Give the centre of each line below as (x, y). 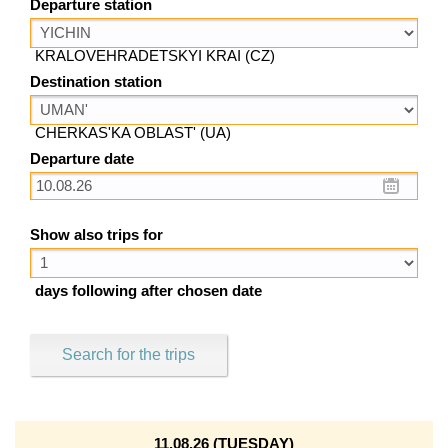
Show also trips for (96, 235)
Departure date (82, 158)
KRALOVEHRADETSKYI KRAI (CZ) (155, 55)
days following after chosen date (148, 291)
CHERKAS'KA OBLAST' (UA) (133, 132)
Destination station (96, 81)
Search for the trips (128, 355)
